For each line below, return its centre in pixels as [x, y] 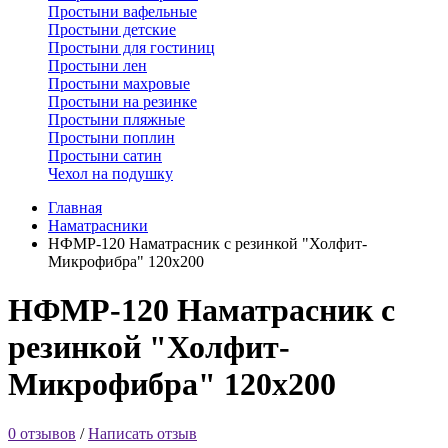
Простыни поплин [111, 137]
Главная [75, 207]
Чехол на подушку [110, 173]
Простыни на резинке [122, 101]
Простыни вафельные [122, 11]
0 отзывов [42, 433]
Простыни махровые [119, 83]
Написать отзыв [142, 433]
